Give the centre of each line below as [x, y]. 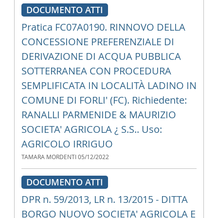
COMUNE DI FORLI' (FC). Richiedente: [104, 100]
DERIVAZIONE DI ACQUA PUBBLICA [101, 56]
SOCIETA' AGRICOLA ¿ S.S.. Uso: [91, 129]
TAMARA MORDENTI [49, 157]
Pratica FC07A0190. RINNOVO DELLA [103, 27]
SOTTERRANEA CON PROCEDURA [96, 71]
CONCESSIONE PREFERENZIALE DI [98, 42]
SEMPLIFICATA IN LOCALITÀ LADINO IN [109, 85]
